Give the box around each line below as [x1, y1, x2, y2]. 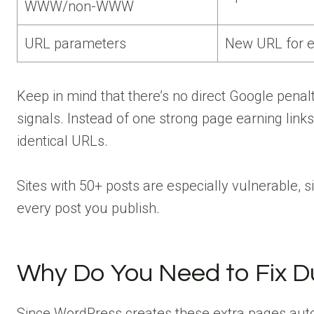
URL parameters [25, 34, 126, 52]
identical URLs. [17, 132, 108, 149]
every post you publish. [17, 199, 160, 217]
